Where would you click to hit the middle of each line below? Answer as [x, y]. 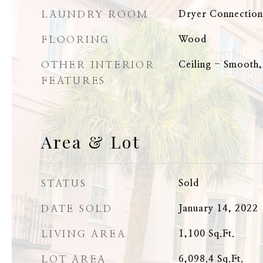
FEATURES [73, 81]
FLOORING [75, 40]
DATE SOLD [77, 209]
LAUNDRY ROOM [95, 14]
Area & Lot [91, 141]
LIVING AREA [84, 234]
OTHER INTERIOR [98, 65]
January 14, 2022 [218, 208]
